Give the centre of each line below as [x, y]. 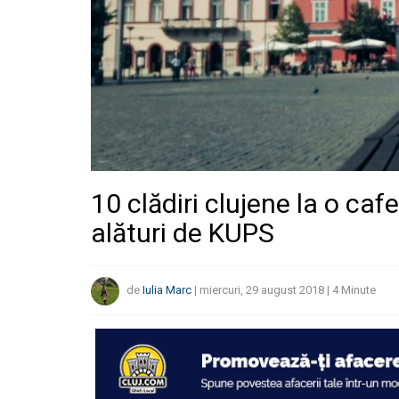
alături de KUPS [183, 233]
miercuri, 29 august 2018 [262, 290]
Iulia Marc [167, 290]
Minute [358, 290]
